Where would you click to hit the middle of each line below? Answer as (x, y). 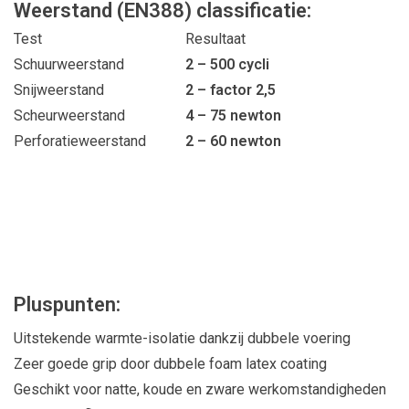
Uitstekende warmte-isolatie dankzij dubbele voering (182, 338)
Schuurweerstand (69, 65)
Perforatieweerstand (80, 142)
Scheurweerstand (69, 116)
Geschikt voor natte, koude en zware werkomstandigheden (200, 389)
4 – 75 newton (233, 116)
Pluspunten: (67, 304)
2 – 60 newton (233, 142)
